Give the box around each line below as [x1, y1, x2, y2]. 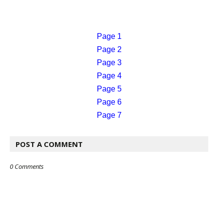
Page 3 [96, 58, 122, 67]
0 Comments [10, 162, 44, 171]
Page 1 [96, 32, 122, 41]
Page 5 [96, 85, 122, 93]
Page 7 [96, 111, 122, 120]
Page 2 [96, 45, 122, 54]
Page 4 [96, 72, 122, 80]
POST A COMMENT [16, 139, 83, 149]
